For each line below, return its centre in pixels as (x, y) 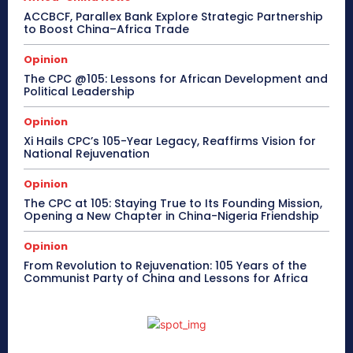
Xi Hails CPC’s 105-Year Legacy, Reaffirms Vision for (170, 141)
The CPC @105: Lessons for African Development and (176, 78)
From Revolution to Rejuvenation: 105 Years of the (165, 265)
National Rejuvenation (87, 153)
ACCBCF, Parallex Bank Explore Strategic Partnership (173, 16)
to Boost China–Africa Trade (106, 29)
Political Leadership (79, 91)
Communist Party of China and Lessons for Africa (166, 278)
